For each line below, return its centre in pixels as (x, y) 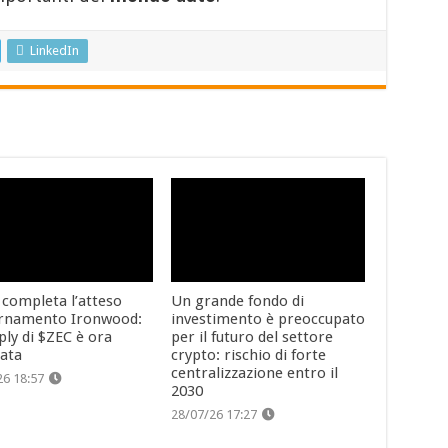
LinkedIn (54, 51)
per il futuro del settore (252, 336)
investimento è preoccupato (268, 318)
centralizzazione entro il (255, 372)
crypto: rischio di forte (249, 354)
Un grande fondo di (238, 300)
